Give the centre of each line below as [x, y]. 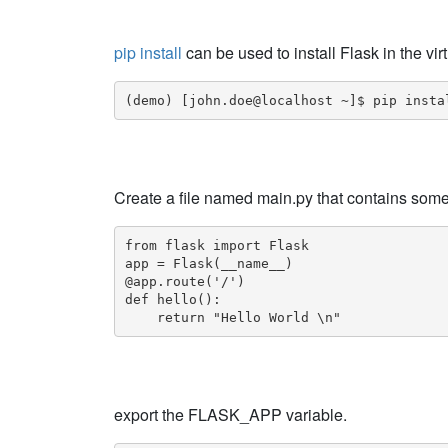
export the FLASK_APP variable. [230, 414]
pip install [148, 52]
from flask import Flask [216, 245]
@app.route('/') [184, 281]
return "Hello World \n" [232, 317]
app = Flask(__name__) [208, 263]
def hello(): [172, 299]
